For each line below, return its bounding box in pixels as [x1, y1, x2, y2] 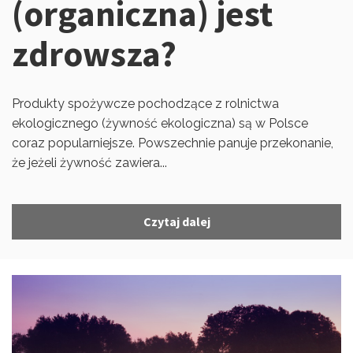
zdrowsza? [12, 32, 176, 76]
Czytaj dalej [143, 214, 210, 229]
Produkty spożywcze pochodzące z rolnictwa [12, 96, 279, 111]
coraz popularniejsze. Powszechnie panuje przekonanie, [12, 136, 333, 150]
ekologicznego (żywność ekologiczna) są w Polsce [12, 116, 308, 131]
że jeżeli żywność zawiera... [12, 155, 167, 170]
